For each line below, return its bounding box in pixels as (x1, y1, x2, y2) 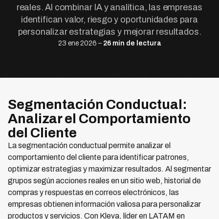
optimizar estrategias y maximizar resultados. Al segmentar (8, 165, 211, 173)
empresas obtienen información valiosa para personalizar (8, 200, 201, 208)
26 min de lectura (103, 40, 161, 47)
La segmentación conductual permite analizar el (8, 141, 171, 150)
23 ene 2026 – (58, 40, 103, 47)
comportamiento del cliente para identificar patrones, (8, 153, 189, 161)
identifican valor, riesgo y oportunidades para (21, 15, 198, 24)
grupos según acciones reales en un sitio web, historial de (8, 176, 201, 185)
